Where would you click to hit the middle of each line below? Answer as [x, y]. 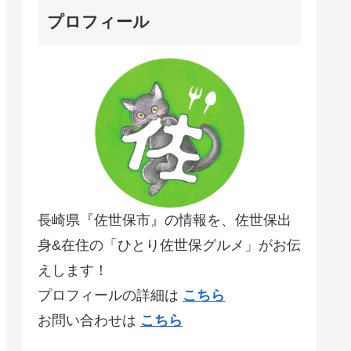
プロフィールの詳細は [110, 295]
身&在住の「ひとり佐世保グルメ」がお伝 [169, 245]
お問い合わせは [89, 320]
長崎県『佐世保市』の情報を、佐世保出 [165, 220]
